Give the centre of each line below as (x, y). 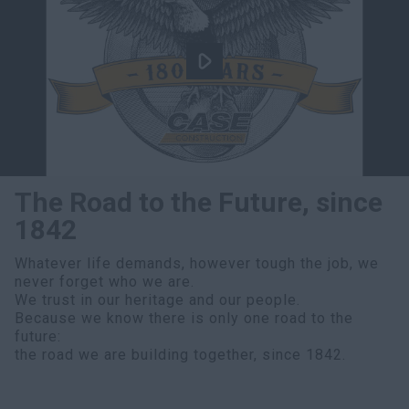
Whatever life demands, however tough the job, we (197, 263)
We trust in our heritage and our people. (157, 300)
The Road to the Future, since (199, 202)
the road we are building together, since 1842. (180, 355)
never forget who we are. (105, 282)
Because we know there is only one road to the (184, 318)
